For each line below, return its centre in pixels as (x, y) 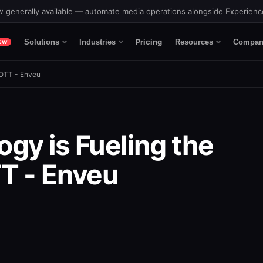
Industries (98, 42)
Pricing (149, 42)
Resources (194, 42)
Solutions (42, 42)
